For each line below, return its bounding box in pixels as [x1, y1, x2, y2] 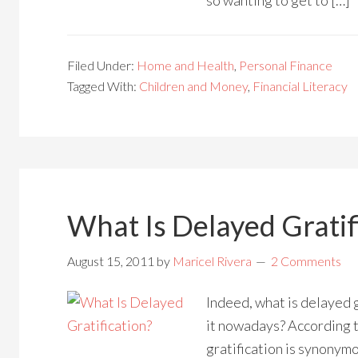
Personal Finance [239, 58, 332, 73]
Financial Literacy [253, 78, 348, 93]
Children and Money [139, 78, 248, 93]
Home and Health [137, 58, 234, 73]
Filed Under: [67, 58, 137, 73]
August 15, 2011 [67, 253, 154, 268]
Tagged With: [67, 78, 139, 93]
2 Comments [271, 253, 341, 268]
